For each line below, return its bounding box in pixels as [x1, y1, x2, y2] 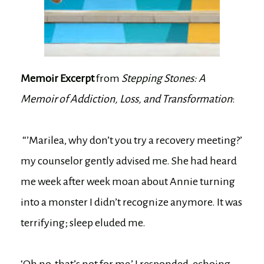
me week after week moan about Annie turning [21, 176, 235, 188]
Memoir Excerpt [21, 72, 96, 85]
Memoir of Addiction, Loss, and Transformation [21, 93, 232, 105]
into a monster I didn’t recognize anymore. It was [21, 196, 242, 209]
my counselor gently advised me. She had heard [21, 155, 237, 167]
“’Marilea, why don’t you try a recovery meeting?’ [21, 134, 242, 147]
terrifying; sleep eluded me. [21, 217, 146, 229]
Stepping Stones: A [121, 72, 206, 85]
